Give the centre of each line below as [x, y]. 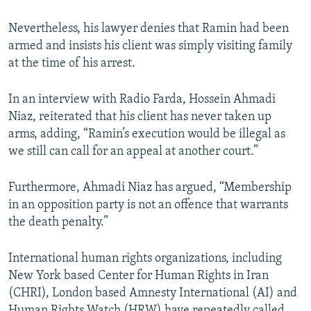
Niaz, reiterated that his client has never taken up [140, 117]
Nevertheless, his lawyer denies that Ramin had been [149, 29]
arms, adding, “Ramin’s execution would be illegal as [147, 135]
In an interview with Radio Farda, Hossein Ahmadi [142, 100]
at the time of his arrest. [72, 64]
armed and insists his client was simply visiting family [150, 47]
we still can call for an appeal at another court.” [133, 152]
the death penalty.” [58, 223]
